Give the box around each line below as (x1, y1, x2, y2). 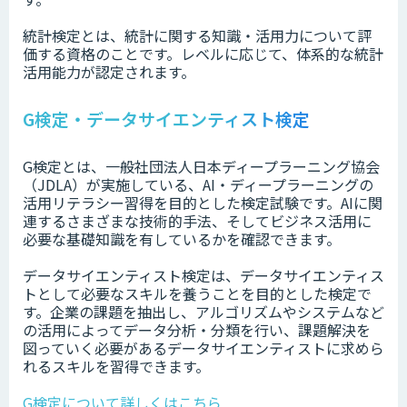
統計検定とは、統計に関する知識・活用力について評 (23, 25, 372, 47)
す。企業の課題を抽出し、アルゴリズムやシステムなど (23, 301, 384, 323)
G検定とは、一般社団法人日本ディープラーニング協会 (23, 155, 380, 178)
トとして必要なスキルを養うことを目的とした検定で (23, 283, 372, 305)
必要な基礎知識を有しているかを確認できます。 (23, 228, 341, 251)
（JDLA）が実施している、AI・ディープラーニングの (23, 174, 373, 196)
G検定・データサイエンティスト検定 (23, 106, 310, 132)
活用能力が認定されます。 (23, 61, 195, 84)
